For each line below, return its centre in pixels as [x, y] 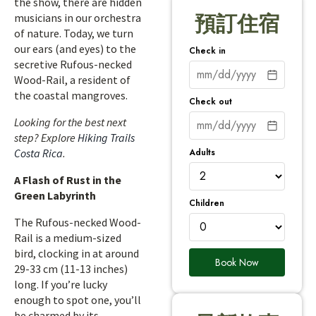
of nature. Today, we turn [74, 33]
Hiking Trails [106, 138]
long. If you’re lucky [61, 284]
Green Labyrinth [55, 195]
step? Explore [46, 138]
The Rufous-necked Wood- [78, 222]
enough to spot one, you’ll [78, 300]
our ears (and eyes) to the [75, 49]
